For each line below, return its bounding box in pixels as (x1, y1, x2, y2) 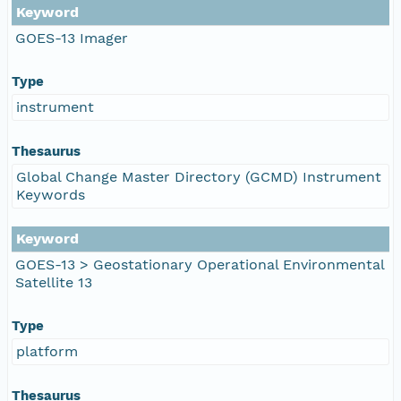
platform (16, 342, 78, 360)
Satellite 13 (15, 273, 92, 291)
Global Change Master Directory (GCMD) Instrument (16, 167, 381, 185)
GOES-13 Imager (15, 29, 128, 47)
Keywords (16, 185, 85, 203)
